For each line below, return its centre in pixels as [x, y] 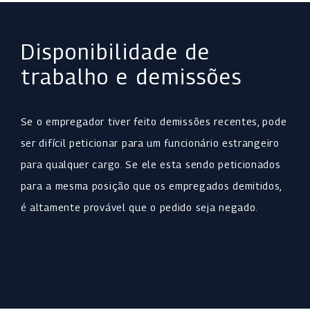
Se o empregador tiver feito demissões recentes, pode [154, 122]
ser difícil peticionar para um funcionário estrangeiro [150, 143]
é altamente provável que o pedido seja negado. [139, 208]
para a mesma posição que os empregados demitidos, [151, 186]
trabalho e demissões [131, 77]
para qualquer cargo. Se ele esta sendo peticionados [151, 165]
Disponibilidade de [116, 52]
